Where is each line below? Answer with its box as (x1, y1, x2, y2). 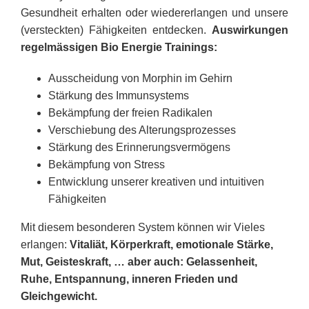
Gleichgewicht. (20, 290, 97, 302)
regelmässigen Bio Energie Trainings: (20, 41, 217, 53)
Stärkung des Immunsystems (48, 90, 189, 101)
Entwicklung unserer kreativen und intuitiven (48, 176, 264, 188)
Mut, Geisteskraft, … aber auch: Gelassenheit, (20, 256, 257, 268)
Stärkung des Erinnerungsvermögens (48, 141, 230, 153)
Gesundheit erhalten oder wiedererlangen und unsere (20, 7, 289, 19)
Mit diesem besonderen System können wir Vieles (20, 221, 265, 233)
